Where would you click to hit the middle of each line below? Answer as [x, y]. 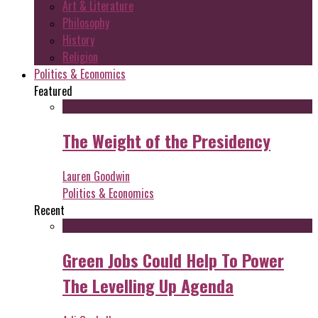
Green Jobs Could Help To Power [173, 259]
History [78, 40]
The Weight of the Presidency [166, 141]
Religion [80, 57]
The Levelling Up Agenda [148, 285]
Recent [49, 210]
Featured [53, 91]
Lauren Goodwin [96, 176]
